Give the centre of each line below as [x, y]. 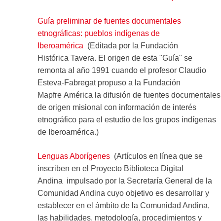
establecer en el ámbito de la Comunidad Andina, [123, 205]
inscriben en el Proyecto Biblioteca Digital [110, 168]
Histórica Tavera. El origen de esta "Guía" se [115, 58]
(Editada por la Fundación [130, 45]
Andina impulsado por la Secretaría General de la [125, 181]
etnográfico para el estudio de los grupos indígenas [127, 119]
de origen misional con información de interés [117, 107]
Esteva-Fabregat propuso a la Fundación [109, 82]
